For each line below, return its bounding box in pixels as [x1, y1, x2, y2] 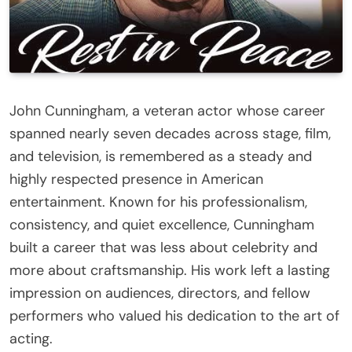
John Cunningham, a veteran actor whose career [9, 101, 325, 120]
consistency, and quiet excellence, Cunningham [9, 214, 314, 234]
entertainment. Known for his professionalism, [9, 192, 307, 211]
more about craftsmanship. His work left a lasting [9, 260, 330, 280]
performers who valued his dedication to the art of [9, 306, 339, 325]
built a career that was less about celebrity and [9, 237, 317, 257]
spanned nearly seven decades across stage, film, [9, 123, 331, 143]
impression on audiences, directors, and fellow [9, 283, 310, 302]
